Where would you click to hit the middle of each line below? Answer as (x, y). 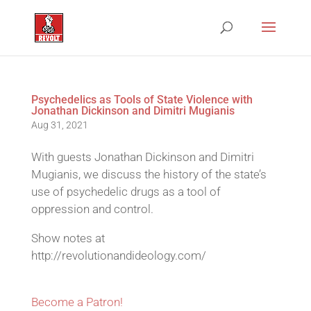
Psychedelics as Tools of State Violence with (142, 100)
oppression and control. (92, 209)
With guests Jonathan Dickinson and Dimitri (142, 157)
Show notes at (68, 238)
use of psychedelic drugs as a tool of (126, 192)
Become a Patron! (77, 302)
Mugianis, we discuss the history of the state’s (149, 174)
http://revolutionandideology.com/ (118, 255)
